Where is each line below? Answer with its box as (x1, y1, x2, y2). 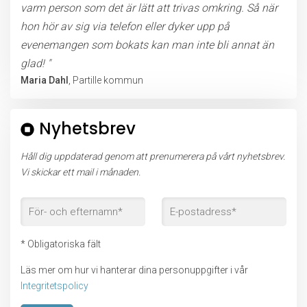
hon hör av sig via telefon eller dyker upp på (21, 20, 230, 33)
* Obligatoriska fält (21, 238, 101, 249)
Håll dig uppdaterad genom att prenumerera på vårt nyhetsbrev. (21, 151, 285, 162)
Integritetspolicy (21, 280, 88, 291)
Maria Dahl (21, 75, 69, 86)
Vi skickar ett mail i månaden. (21, 167, 140, 177)
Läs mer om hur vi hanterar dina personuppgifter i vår (21, 265, 248, 275)
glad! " (21, 57, 51, 70)
